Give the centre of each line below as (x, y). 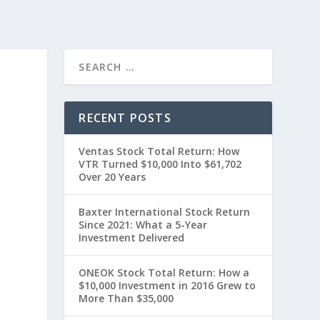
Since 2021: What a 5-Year (143, 225)
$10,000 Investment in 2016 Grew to (167, 285)
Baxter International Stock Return (165, 212)
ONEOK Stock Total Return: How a (164, 272)
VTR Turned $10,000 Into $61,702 (160, 164)
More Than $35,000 (126, 298)
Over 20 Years (112, 177)
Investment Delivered (132, 237)
